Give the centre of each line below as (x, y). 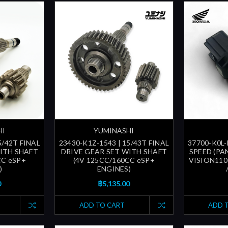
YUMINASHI (114, 131)
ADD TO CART (102, 205)
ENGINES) (114, 169)
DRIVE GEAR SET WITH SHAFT (114, 152)
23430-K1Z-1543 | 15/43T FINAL (114, 143)
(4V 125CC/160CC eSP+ (114, 160)
